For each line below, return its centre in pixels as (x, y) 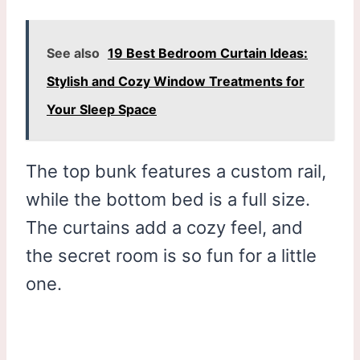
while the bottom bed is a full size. (168, 199)
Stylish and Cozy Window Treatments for (176, 81)
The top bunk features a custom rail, (176, 171)
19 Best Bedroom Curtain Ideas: (208, 53)
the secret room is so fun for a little (171, 255)
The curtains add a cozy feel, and (164, 227)
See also (73, 53)
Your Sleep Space (102, 109)
